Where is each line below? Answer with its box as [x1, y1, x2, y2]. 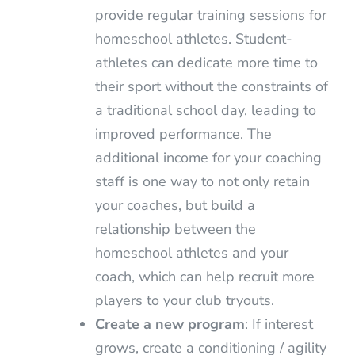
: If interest [244, 314, 313, 334]
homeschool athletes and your [94, 242, 288, 262]
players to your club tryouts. [94, 290, 274, 310]
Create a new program [94, 314, 245, 334]
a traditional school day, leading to [94, 100, 316, 120]
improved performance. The [94, 124, 272, 143]
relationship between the [94, 219, 256, 239]
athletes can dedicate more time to [94, 52, 318, 72]
